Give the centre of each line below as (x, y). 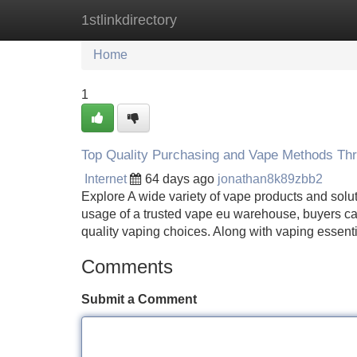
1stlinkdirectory (129, 20)
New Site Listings (213, 20)
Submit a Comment (139, 299)
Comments (127, 267)
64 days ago (180, 179)
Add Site (310, 20)
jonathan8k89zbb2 (270, 179)
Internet (106, 179)
